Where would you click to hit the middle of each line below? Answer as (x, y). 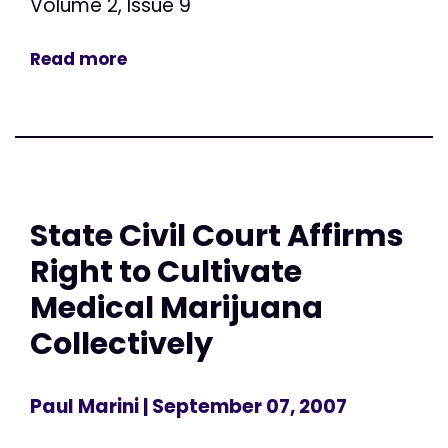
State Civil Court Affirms (217, 235)
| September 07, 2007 (243, 407)
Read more (78, 58)
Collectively (121, 343)
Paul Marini (84, 407)
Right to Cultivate (166, 271)
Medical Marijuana (176, 307)
